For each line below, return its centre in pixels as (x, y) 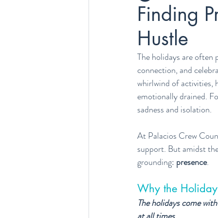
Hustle (163, 38)
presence (191, 162)
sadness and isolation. (174, 109)
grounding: (157, 162)
